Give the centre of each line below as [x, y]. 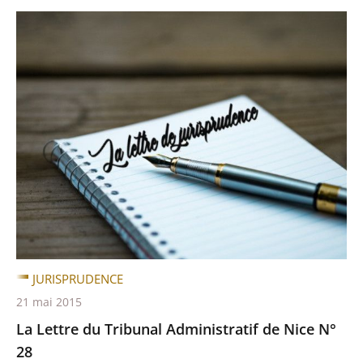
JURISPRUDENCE [78, 279]
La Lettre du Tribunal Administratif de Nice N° [176, 329]
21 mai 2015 [49, 302]
